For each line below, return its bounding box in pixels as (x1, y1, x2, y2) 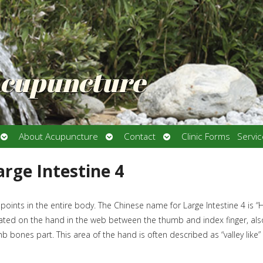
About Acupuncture (19, 130, 98, 143)
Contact (124, 130, 156, 143)
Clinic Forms (181, 130, 230, 143)
